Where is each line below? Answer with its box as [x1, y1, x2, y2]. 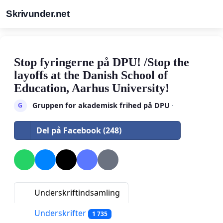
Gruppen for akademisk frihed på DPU [32, 100, 170, 110]
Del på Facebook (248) [36, 124, 121, 136]
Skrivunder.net [6, 8, 69, 19]
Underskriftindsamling [32, 187, 120, 198]
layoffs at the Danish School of [14, 69, 168, 82]
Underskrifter [32, 207, 88, 219]
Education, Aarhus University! [14, 82, 169, 95]
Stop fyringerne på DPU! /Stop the [14, 56, 189, 69]
